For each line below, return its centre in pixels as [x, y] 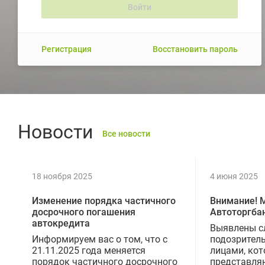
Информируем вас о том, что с [100, 239]
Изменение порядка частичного [104, 201]
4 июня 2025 [234, 176]
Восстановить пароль [195, 49]
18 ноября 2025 [62, 176]
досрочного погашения [84, 212]
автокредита [61, 223]
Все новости [126, 133]
